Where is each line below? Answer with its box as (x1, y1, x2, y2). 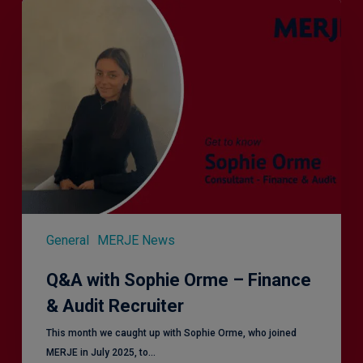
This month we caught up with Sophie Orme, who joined (45, 327, 297, 339)
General (45, 232, 89, 248)
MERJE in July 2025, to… (45, 346, 156, 358)
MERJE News (96, 232, 175, 248)
